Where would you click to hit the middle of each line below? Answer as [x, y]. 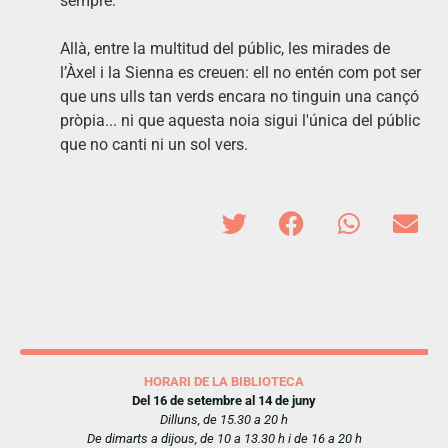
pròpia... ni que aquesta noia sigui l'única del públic [240, 120]
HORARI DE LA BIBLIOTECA [224, 381]
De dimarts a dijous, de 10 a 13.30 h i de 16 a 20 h [224, 438]
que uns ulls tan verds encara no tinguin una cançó [239, 96]
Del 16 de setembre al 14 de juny [224, 400]
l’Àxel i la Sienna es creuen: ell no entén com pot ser [240, 72]
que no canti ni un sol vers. [154, 144]
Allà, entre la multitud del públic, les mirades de [225, 48]
